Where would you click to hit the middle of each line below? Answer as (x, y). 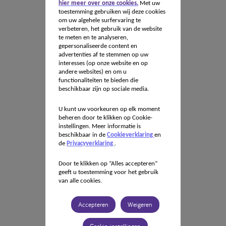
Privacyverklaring (90, 144)
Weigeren (140, 205)
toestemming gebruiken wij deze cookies (112, 12)
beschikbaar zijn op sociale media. (104, 89)
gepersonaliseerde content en (98, 46)
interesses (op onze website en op (103, 63)
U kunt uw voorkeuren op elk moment (109, 109)
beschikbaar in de (82, 135)
